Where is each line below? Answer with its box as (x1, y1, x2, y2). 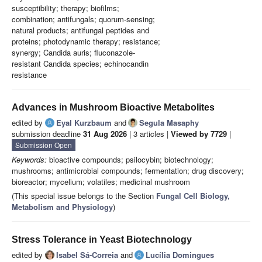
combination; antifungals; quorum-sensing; (12, 13, 155, 25)
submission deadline (12, 128, 83, 140)
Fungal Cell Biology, (156, 190, 230, 202)
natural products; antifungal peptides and (12, 25, 149, 36)
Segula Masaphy (139, 117, 199, 129)
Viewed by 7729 (171, 128, 227, 140)
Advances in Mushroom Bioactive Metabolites (12, 102, 215, 113)
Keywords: (12, 154, 47, 166)
